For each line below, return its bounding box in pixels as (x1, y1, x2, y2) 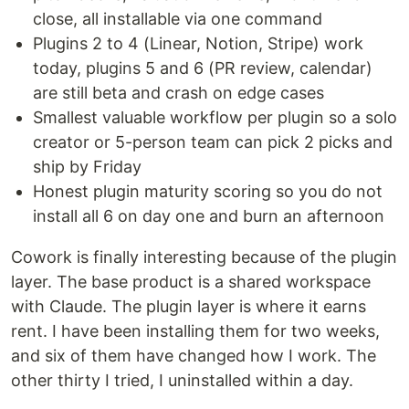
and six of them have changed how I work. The (11, 346, 376, 365)
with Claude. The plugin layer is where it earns (11, 297, 366, 316)
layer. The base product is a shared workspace (11, 272, 371, 291)
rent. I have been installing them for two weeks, (11, 321, 380, 341)
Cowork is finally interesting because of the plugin (11, 247, 397, 267)
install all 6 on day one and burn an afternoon (33, 206, 384, 225)
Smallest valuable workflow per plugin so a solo (33, 108, 397, 127)
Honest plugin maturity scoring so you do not (33, 182, 383, 201)
